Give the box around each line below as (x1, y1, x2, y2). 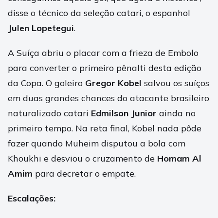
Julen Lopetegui (8, 22, 74, 34)
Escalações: (8, 193, 55, 204)
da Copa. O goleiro (8, 77, 85, 89)
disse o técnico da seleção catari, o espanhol (8, 7, 190, 19)
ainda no (157, 108, 196, 119)
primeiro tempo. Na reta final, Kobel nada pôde (8, 123, 201, 134)
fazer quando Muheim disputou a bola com (8, 138, 185, 149)
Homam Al (157, 153, 201, 164)
